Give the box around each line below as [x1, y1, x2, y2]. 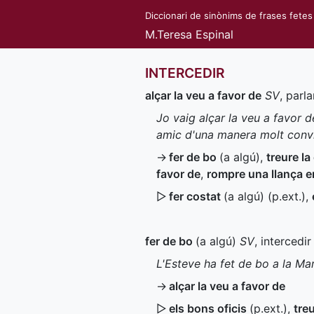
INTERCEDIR [145, 64, 224, 81]
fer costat [169, 189, 224, 203]
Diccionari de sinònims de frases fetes [145, 10, 313, 21]
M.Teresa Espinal [145, 27, 233, 41]
